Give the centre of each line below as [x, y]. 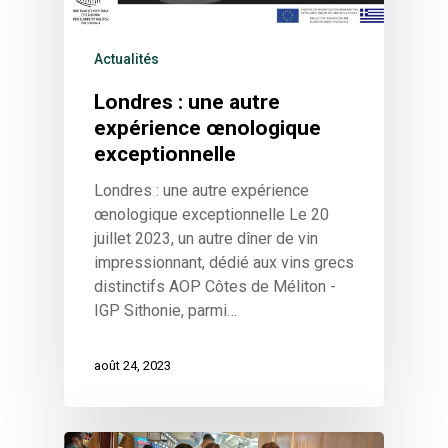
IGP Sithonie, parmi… [165, 310]
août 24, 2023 [132, 365]
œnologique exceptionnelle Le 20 [211, 214]
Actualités [126, 58]
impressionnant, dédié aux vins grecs [224, 262]
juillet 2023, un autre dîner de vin [206, 238]
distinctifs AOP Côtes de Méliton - [215, 286]
